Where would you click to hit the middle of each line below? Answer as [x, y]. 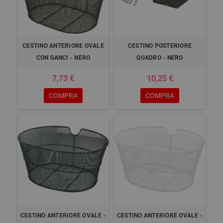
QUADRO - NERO [160, 58]
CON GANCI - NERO [63, 58]
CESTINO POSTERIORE [160, 46]
